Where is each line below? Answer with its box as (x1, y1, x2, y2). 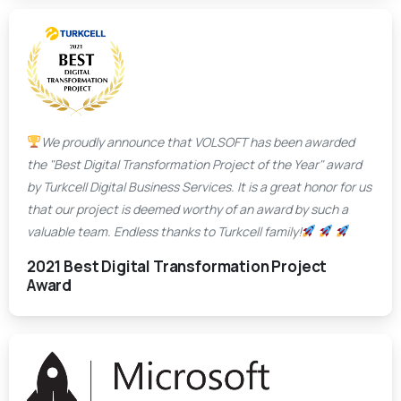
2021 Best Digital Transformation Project (27, 255, 328, 277)
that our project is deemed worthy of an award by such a (27, 200, 348, 218)
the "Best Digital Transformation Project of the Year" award (27, 155, 362, 173)
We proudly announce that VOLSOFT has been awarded (40, 132, 354, 150)
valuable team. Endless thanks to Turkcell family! (27, 222, 302, 240)
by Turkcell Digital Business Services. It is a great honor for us (27, 177, 371, 195)
